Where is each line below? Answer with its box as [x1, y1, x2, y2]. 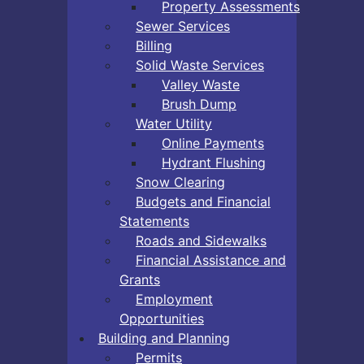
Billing [136, 37, 172, 54]
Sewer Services [136, 17, 230, 34]
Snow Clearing [136, 173, 225, 190]
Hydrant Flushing [162, 154, 266, 171]
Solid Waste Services [136, 56, 264, 73]
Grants [119, 271, 160, 288]
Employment [136, 290, 213, 307]
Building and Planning [97, 329, 230, 346]
